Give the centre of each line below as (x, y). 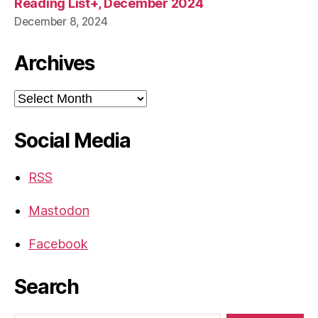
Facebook (58, 244)
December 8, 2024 (61, 22)
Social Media (73, 141)
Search (47, 287)
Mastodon (59, 211)
